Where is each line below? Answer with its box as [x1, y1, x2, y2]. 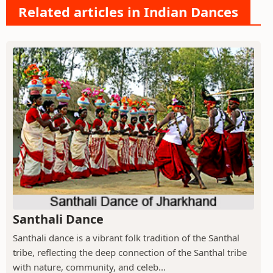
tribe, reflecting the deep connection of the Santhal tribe [13, 246, 247, 259]
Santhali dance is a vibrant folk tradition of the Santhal [13, 232, 239, 244]
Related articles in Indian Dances [18, 2, 238, 21]
